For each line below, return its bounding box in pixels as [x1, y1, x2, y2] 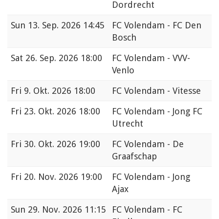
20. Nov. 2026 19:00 [24, 172, 102, 182]
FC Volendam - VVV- [112, 53, 190, 64]
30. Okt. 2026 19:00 [24, 139, 100, 150]
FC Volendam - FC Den [112, 20, 201, 31]
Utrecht [112, 118, 143, 129]
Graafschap [112, 151, 157, 162]
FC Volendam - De [112, 139, 184, 150]
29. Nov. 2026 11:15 [28, 204, 106, 215]
